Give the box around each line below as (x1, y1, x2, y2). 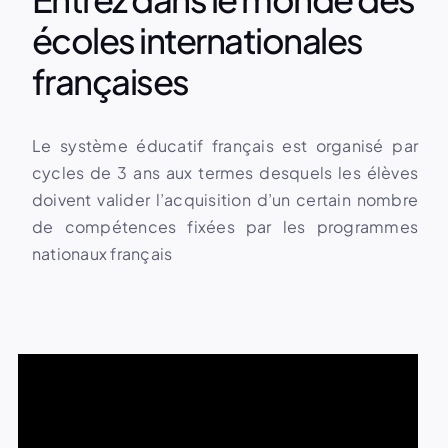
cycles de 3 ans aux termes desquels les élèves (31, 162, 419, 184)
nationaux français (31, 243, 173, 265)
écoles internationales (31, 18, 363, 63)
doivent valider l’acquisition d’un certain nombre (31, 189, 419, 211)
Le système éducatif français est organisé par (31, 135, 419, 157)
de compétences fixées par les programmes (31, 216, 419, 238)
